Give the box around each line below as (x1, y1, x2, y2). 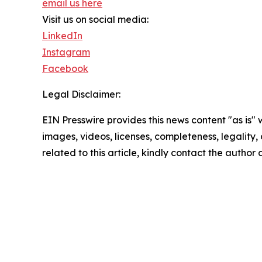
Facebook (42, 62, 88, 74)
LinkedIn (42, 29, 82, 42)
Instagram (42, 46, 90, 58)
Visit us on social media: (42, 13, 149, 25)
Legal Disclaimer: (42, 88, 120, 100)
